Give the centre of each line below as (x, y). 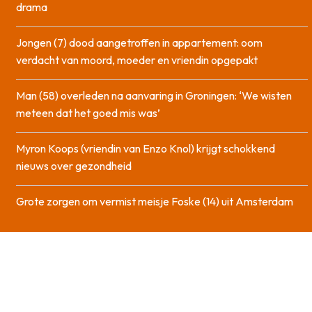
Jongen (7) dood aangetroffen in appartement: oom (139, 42)
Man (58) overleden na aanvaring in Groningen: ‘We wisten (154, 95)
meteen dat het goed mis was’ (88, 112)
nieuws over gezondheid (74, 165)
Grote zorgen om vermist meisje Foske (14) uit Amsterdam (155, 201)
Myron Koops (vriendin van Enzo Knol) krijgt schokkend (146, 148)
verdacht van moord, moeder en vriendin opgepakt (137, 60)
